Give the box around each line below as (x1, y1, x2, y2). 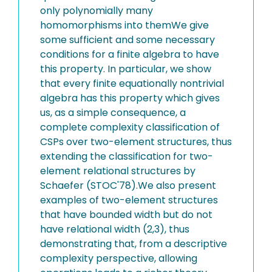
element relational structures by (40, 164, 195, 178)
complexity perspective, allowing (40, 251, 197, 265)
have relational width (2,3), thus (40, 222, 189, 236)
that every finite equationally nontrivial (40, 76, 224, 90)
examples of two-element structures (40, 193, 218, 207)
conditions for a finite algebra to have (40, 47, 219, 61)
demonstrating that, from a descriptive (40, 237, 227, 251)
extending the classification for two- (40, 149, 213, 163)
